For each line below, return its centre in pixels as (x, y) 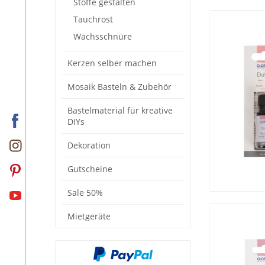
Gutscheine (90, 169)
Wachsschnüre (103, 36)
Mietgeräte (89, 216)
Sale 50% (85, 193)
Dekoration (89, 145)
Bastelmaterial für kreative (120, 110)
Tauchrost (93, 19)
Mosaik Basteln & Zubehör (119, 87)
